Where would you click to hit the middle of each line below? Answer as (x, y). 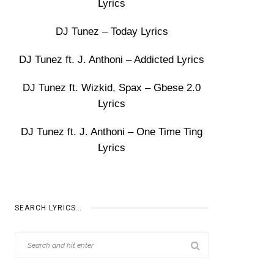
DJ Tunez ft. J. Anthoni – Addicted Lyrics (112, 60)
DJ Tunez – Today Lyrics (112, 31)
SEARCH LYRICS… (49, 208)
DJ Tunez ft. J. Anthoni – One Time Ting (112, 132)
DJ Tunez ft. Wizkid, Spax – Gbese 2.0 (112, 88)
